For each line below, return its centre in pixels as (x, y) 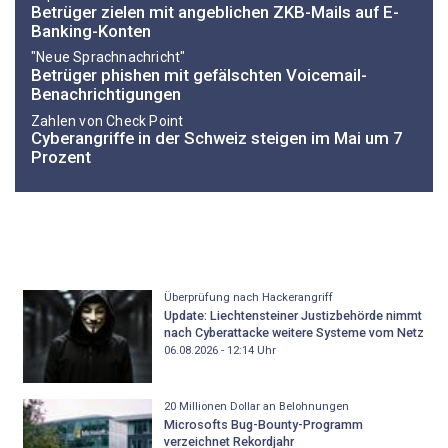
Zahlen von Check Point (107, 120)
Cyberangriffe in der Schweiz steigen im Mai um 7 (217, 138)
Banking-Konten (91, 30)
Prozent (61, 157)
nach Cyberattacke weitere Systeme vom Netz (293, 333)
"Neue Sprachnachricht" (108, 57)
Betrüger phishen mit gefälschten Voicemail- (199, 75)
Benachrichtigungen (106, 94)
